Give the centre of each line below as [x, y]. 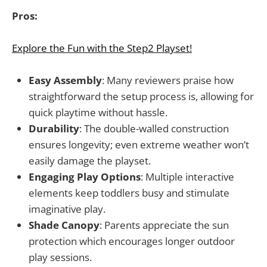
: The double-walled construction [154, 129]
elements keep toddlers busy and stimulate [129, 193]
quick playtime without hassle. [98, 113]
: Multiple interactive [187, 177]
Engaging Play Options [85, 177]
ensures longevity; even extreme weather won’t [139, 145]
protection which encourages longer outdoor [132, 241]
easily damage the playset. [90, 161]
